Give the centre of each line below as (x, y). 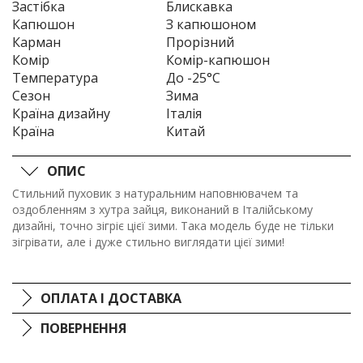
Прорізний (200, 43)
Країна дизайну (61, 114)
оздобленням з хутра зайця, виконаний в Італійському (162, 210)
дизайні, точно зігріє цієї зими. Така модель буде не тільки (173, 226)
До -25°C (193, 78)
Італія (184, 114)
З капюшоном (211, 25)
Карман (36, 43)
